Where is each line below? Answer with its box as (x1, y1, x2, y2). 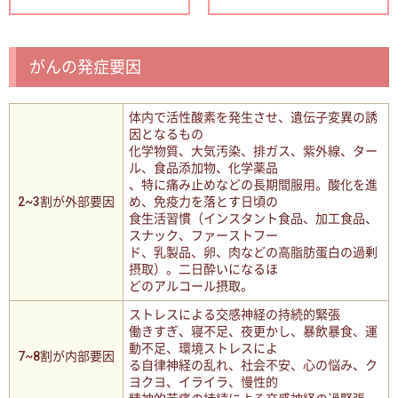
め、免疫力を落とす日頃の (129, 195, 278, 209)
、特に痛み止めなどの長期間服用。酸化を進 (129, 178, 378, 192)
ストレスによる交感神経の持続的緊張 (129, 307, 340, 322)
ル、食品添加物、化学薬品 (129, 161, 278, 175)
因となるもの (129, 127, 203, 141)
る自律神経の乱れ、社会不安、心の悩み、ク (129, 358, 378, 372)
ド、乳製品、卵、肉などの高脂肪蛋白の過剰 (129, 245, 378, 259)
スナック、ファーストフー (129, 228, 278, 243)
